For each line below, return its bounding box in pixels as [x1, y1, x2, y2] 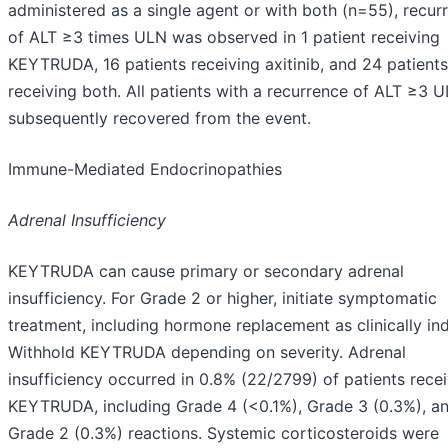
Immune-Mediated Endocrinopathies [8, 159, 282, 180]
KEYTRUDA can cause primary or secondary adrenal [8, 261, 404, 282]
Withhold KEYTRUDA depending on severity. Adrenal [8, 342, 406, 363]
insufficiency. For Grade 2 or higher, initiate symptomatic [8, 288, 437, 309]
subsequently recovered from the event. [8, 108, 311, 129]
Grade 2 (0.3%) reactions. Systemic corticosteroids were [8, 423, 439, 444]
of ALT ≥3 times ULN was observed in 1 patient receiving [8, 27, 440, 48]
